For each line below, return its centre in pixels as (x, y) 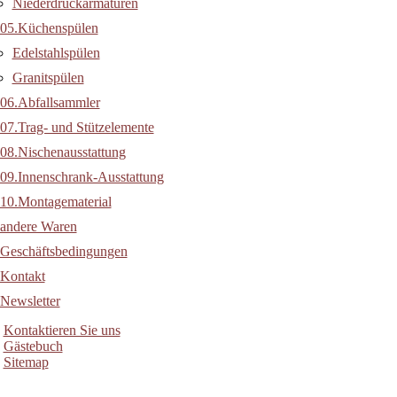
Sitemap (26, 362)
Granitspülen (48, 78)
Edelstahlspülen (56, 53)
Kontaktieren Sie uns (62, 331)
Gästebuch (33, 346)
